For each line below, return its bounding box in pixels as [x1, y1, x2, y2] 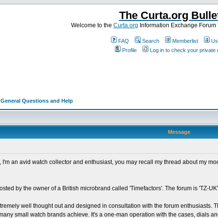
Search [142, 38, 159, 44]
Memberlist [172, 38, 198, 44]
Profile [122, 47, 137, 53]
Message [167, 129, 190, 135]
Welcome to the [71, 22, 113, 29]
